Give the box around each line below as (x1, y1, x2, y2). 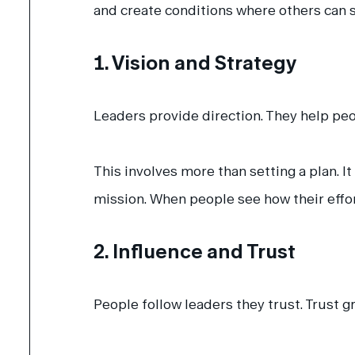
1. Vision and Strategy (94, 50, 297, 74)
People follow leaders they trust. (94, 295, 306, 312)
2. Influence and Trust (94, 239, 296, 262)
